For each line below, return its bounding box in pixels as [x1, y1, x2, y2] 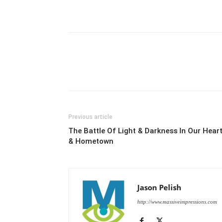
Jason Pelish [137, 182, 181, 192]
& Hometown [68, 137, 113, 146]
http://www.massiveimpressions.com [137, 199, 217, 205]
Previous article [68, 113, 112, 120]
